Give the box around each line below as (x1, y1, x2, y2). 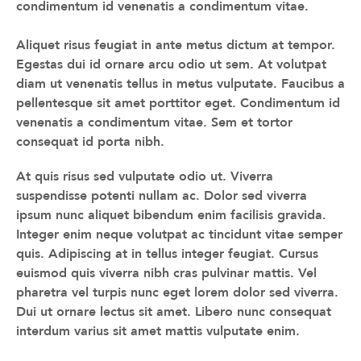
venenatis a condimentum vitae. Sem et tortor (16, 111, 293, 132)
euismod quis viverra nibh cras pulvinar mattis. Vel (16, 262, 317, 283)
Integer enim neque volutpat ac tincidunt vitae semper (16, 223, 342, 244)
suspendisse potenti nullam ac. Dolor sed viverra (16, 185, 307, 205)
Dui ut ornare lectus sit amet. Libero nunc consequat (16, 301, 331, 322)
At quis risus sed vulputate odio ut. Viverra (16, 165, 273, 186)
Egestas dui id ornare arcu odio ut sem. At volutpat (16, 53, 326, 74)
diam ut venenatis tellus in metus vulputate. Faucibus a (16, 73, 345, 93)
